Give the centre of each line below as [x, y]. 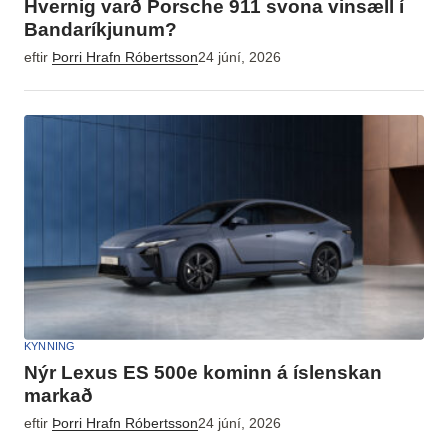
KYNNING [50, 345]
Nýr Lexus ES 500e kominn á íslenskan [203, 372]
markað [58, 395]
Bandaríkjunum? [100, 29]
